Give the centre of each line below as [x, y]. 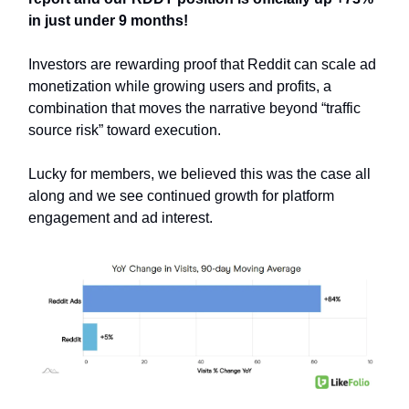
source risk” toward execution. [125, 130]
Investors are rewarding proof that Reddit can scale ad [202, 64]
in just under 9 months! [108, 20]
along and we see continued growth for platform [181, 195]
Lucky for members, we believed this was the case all [199, 173]
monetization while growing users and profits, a [180, 86]
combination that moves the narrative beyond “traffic [194, 108]
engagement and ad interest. [121, 217]
